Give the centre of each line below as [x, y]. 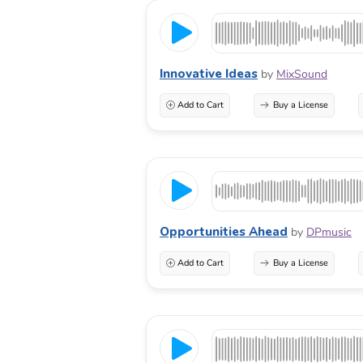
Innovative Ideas [209, 74]
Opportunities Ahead [224, 232]
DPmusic [329, 233]
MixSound [302, 75]
